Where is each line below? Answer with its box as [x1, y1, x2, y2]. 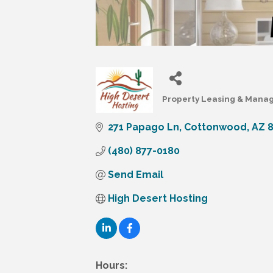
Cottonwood [184, 121, 247, 133]
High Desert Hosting [108, 193, 208, 205]
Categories [161, 102, 208, 112]
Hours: [96, 260, 127, 272]
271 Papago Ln [108, 121, 179, 133]
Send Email [108, 169, 163, 181]
